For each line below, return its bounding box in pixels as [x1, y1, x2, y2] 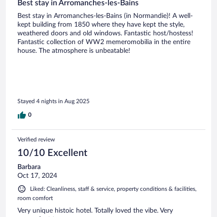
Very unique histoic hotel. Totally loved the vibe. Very [17, 207, 173, 214]
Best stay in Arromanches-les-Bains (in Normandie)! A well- [17, 13, 193, 20]
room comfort [17, 195, 53, 201]
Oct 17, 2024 [17, 172, 57, 179]
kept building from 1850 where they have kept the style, [17, 21, 185, 29]
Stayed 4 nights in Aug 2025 [17, 98, 90, 104]
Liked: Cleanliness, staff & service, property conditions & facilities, [30, 186, 197, 192]
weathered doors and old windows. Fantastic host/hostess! [17, 30, 193, 37]
